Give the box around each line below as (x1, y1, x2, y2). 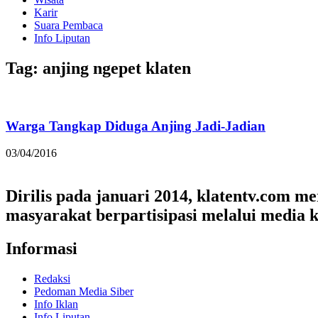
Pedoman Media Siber (34, 285, 133, 297)
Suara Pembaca (34, 19, 103, 31)
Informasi (6, 239, 77, 258)
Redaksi (34, 272, 70, 285)
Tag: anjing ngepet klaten (6, 58, 191, 77)
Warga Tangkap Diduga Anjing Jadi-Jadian (6, 118, 265, 133)
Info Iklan (34, 297, 78, 310)
